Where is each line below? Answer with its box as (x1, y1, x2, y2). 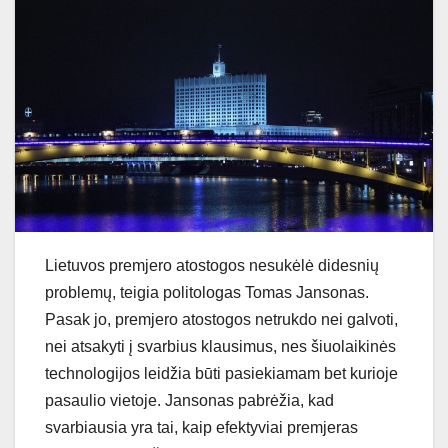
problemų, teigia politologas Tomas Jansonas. (45, 283, 369, 301)
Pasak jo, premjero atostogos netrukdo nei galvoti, (45, 310, 398, 328)
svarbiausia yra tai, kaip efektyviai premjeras (45, 418, 358, 436)
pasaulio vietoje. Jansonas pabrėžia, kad (45, 391, 334, 409)
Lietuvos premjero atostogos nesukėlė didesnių (45, 256, 379, 274)
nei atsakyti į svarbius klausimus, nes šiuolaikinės (45, 337, 396, 355)
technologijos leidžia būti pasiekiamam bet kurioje (45, 364, 398, 382)
